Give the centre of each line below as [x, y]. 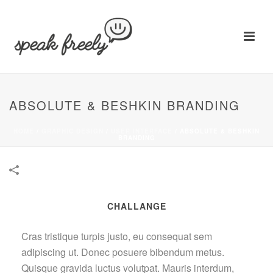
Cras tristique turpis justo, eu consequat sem [117, 236]
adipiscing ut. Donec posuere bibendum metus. [123, 252]
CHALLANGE [136, 206]
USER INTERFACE [142, 131]
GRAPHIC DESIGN [73, 131]
